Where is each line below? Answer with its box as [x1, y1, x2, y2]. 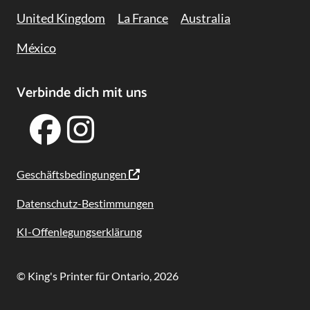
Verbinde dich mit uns [17, 81, 147, 104]
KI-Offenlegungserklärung [17, 224, 142, 238]
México [17, 40, 56, 56]
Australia [181, 10, 230, 26]
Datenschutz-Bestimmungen [17, 196, 154, 210]
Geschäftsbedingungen [17, 167, 129, 181]
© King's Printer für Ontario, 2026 [17, 269, 179, 283]
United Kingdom [17, 10, 105, 26]
